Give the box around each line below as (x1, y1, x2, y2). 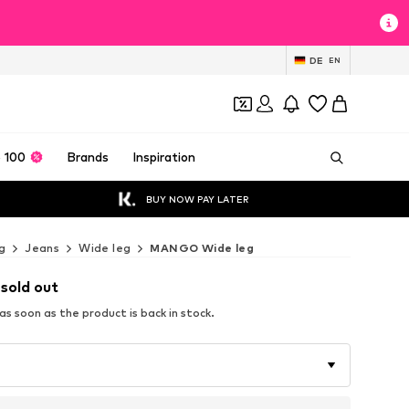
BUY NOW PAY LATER (146, 193, 249, 204)
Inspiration (131, 150, 195, 164)
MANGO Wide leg (150, 241, 255, 255)
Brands (67, 150, 110, 164)
